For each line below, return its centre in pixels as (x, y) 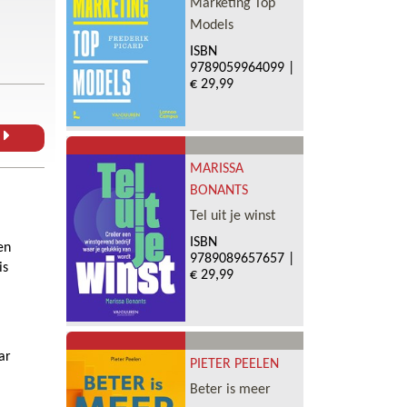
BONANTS (218, 191)
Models (211, 26)
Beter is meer (230, 390)
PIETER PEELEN (234, 365)
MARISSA (216, 169)
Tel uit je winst (232, 217)
